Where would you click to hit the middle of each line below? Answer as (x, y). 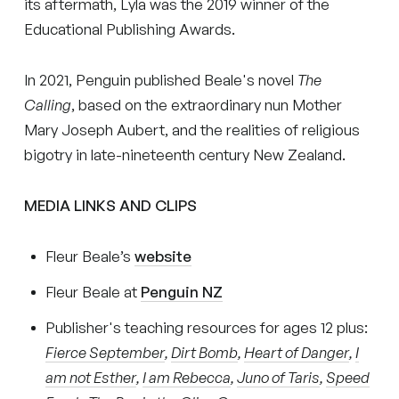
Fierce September (106, 352)
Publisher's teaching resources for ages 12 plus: (207, 327)
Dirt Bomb (205, 352)
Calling (48, 104)
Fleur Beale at (94, 291)
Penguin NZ (182, 291)
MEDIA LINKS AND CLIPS (111, 205)
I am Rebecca (187, 377)
